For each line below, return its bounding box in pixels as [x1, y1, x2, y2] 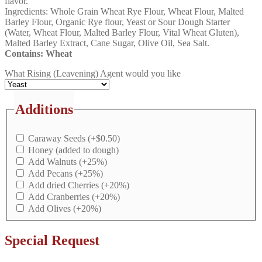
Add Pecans [28, 168, 75, 179]
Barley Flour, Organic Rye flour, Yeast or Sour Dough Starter [5, 16, 230, 27]
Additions [15, 101, 73, 117]
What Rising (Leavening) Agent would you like [5, 68, 181, 78]
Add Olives [28, 204, 73, 214]
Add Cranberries [28, 192, 92, 202]
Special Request [5, 233, 99, 249]
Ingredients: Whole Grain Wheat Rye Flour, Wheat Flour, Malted [5, 6, 244, 16]
